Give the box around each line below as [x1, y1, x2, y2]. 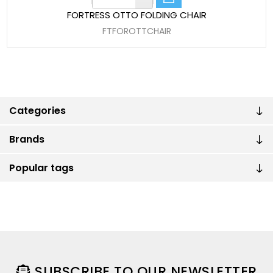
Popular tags [9, 161, 74, 175]
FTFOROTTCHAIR [102, 25, 171, 38]
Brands [9, 132, 44, 147]
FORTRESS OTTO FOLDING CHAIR [66, 9, 207, 22]
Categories [9, 104, 66, 118]
